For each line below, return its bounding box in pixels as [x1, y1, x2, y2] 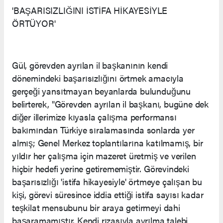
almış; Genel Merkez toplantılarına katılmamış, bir [12, 136, 203, 149]
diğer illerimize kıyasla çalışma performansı [12, 111, 177, 123]
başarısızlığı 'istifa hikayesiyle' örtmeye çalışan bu [12, 175, 202, 188]
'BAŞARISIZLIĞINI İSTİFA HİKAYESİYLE [12, 4, 168, 17]
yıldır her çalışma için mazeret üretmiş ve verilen [12, 149, 196, 162]
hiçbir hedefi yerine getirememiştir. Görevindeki [12, 162, 189, 175]
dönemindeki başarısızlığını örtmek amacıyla [12, 72, 184, 85]
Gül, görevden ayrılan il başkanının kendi [12, 59, 168, 72]
